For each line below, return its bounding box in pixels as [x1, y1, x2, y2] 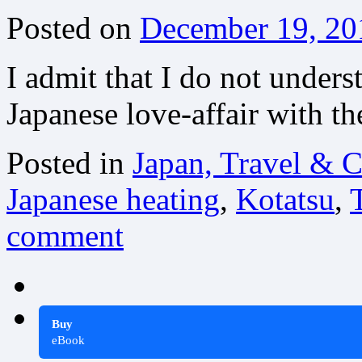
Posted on [6, 10, 132, 45]
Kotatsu [236, 181, 335, 217]
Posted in [6, 145, 124, 180]
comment [6, 217, 124, 253]
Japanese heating [6, 181, 220, 217]
